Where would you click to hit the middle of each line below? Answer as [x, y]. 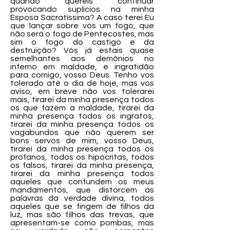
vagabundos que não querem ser [82, 132]
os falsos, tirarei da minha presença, [82, 165]
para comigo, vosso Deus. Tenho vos [82, 75]
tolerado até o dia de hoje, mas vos [82, 83]
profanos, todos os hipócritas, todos [82, 157]
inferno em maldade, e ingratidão [82, 67]
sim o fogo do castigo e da [82, 42]
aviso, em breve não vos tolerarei [82, 91]
